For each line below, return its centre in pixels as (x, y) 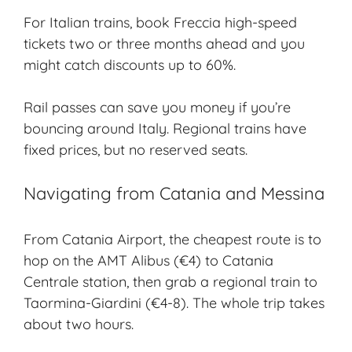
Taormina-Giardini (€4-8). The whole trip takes (174, 303)
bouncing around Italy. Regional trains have (165, 129)
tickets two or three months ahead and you (164, 44)
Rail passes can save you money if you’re (157, 108)
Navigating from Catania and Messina (174, 194)
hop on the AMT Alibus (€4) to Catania (148, 261)
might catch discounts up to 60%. (130, 65)
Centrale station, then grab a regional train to (170, 282)
